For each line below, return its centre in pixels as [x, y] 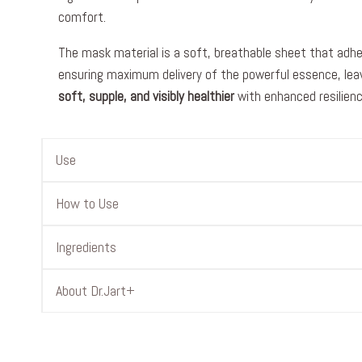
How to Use [87, 203]
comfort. [82, 17]
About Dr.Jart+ [95, 290]
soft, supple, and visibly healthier [146, 96]
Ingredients [86, 247]
